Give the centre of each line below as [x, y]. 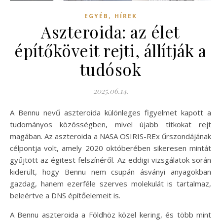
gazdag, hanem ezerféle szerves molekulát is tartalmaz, [110, 184]
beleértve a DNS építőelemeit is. [65, 196]
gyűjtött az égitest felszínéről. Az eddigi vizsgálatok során [110, 160]
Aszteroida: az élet [110, 32]
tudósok [110, 69]
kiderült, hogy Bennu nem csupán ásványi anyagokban [110, 172]
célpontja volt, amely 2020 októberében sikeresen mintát [110, 148]
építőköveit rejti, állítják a [110, 51]
